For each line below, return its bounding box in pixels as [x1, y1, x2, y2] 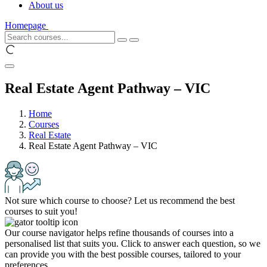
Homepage [5, 20, 46, 30]
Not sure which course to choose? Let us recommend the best [5, 195, 235, 206]
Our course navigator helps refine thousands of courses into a [5, 227, 234, 238]
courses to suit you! [5, 206, 77, 216]
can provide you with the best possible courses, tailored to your [5, 249, 241, 259]
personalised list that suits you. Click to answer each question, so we [5, 238, 260, 249]
